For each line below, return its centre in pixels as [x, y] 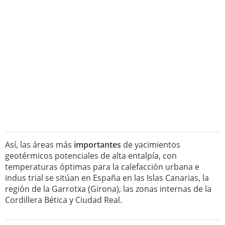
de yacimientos [151, 145]
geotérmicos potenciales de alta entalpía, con [91, 156]
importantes [97, 145]
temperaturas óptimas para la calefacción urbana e [102, 167]
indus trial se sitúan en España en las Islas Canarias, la [107, 178]
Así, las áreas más [39, 145]
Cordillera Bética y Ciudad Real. [64, 200]
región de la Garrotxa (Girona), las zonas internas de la [108, 189]
